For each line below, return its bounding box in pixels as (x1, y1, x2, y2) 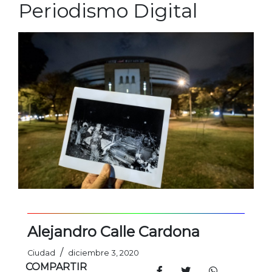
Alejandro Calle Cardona (27, 223, 200, 241)
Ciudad (27, 248, 55, 258)
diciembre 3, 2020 (68, 248, 139, 258)
